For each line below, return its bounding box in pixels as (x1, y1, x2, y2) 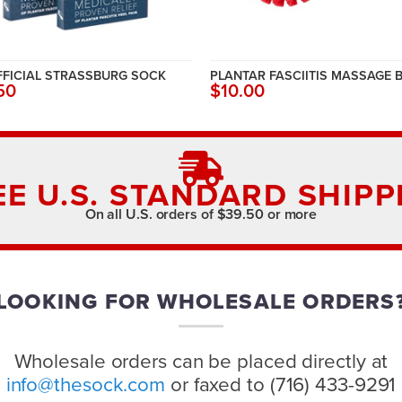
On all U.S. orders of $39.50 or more (84, 205, 318, 223)
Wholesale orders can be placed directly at (13, 348, 389, 373)
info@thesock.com (5, 371, 166, 397)
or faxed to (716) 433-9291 (165, 371, 397, 397)
